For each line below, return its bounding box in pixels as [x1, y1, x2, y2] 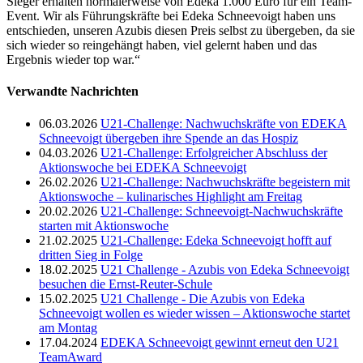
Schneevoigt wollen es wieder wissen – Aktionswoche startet [39, 305, 350, 320]
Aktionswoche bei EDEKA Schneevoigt [39, 160, 246, 174]
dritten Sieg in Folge [39, 247, 143, 262]
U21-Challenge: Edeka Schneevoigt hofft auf [100, 233, 331, 247]
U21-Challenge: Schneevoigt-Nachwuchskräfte [100, 203, 343, 218]
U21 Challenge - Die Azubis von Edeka [100, 291, 305, 305]
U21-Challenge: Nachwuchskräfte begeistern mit [100, 174, 350, 189]
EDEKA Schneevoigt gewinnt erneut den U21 [100, 335, 339, 349]
